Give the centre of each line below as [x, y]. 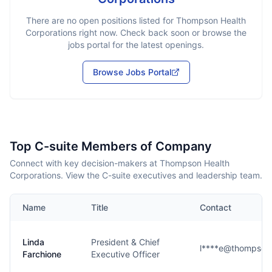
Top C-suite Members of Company [111, 146]
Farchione [42, 254]
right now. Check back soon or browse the [161, 32]
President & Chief [125, 242]
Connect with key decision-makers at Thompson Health [120, 163]
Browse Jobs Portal [132, 72]
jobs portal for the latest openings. [136, 45]
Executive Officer [125, 254]
